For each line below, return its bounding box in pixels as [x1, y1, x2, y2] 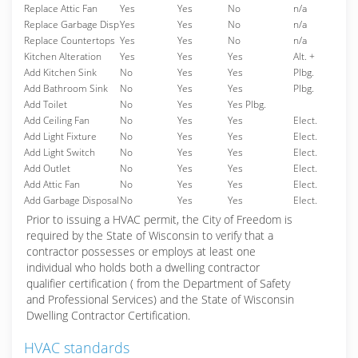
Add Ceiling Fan [24, 113, 89, 127]
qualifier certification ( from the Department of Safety [26, 276, 290, 291]
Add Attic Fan [24, 177, 80, 191]
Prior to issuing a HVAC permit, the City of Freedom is [26, 212, 292, 227]
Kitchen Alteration [24, 50, 101, 63]
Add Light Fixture [24, 129, 97, 143]
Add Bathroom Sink [24, 82, 108, 95]
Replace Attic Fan [24, 2, 97, 15]
